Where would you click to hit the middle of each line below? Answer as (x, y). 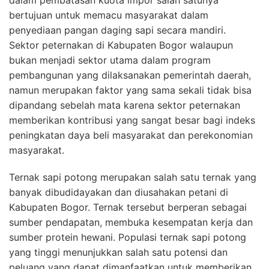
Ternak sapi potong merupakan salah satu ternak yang (133, 177)
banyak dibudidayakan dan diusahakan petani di (119, 192)
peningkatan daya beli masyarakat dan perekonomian (131, 135)
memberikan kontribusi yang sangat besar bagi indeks (132, 120)
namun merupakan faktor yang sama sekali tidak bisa (130, 90)
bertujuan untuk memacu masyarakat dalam (109, 15)
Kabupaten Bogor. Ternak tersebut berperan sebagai (128, 207)
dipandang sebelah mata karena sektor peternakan (125, 105)
